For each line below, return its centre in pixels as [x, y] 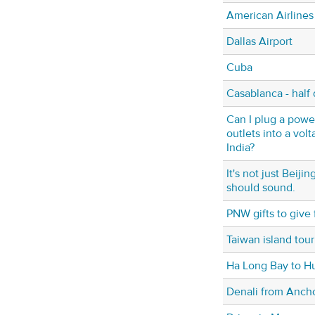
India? [240, 148]
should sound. [261, 188]
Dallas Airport [259, 42]
